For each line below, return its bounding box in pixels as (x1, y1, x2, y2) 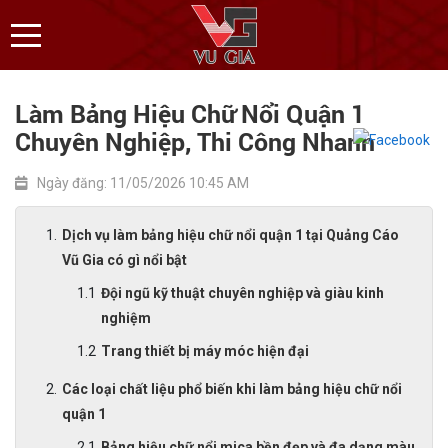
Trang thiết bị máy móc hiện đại (101, 343, 309, 359)
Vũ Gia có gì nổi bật (62, 252, 187, 268)
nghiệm (101, 310, 151, 326)
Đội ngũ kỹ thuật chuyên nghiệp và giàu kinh (101, 285, 384, 301)
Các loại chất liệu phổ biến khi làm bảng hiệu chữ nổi (62, 381, 402, 397)
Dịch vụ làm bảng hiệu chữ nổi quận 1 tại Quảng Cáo (62, 227, 399, 243)
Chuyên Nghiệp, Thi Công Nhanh (15, 125, 375, 158)
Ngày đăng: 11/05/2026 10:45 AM (37, 175, 249, 191)
